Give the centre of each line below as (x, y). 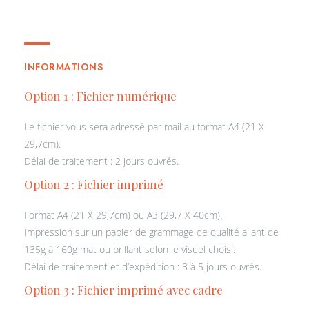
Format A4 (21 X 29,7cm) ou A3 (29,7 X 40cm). (123, 215)
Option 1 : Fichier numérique (100, 96)
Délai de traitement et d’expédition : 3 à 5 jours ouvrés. (143, 267)
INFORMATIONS (63, 67)
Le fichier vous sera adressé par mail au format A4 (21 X (144, 127)
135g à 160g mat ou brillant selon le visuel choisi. (130, 250)
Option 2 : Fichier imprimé (94, 185)
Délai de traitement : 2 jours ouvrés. (101, 161)
